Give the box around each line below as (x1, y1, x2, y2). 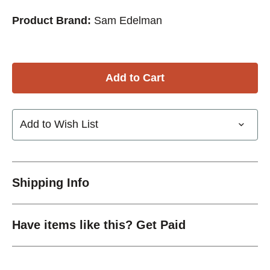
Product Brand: (12, 14, 91, 27)
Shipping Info (12, 175, 89, 189)
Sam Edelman (94, 14, 162, 27)
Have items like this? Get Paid (12, 218, 186, 231)
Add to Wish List (20, 118, 98, 131)
